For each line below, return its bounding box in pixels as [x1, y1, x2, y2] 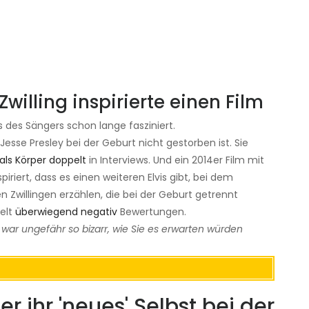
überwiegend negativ [15, 205, 117, 219]
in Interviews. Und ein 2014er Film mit [86, 153, 264, 168]
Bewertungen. [117, 205, 186, 219]
